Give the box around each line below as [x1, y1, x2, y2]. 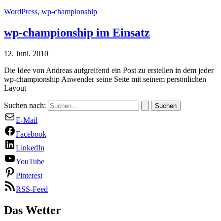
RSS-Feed [16, 184, 48, 193]
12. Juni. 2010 [4, 49, 48, 58]
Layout [4, 83, 26, 92]
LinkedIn [16, 143, 44, 152]
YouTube [16, 157, 44, 166]
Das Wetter [4, 203, 61, 217]
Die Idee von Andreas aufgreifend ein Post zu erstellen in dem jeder [4, 66, 214, 74]
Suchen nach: [4, 101, 46, 110]
